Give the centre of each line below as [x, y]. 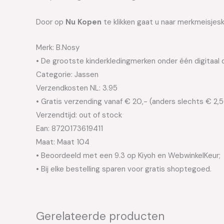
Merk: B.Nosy [58, 47]
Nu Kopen [83, 22]
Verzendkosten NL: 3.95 [77, 88]
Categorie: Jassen [67, 74]
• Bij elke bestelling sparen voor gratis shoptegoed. [124, 169]
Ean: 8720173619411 [69, 128]
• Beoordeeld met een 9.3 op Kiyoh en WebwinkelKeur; [128, 155]
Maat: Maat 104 [63, 142]
